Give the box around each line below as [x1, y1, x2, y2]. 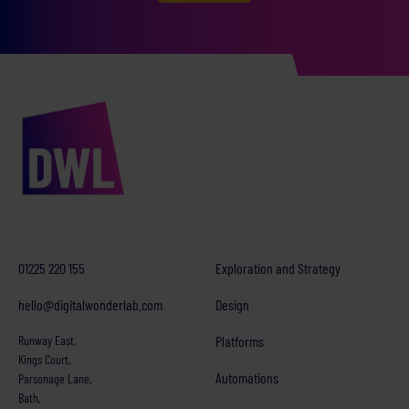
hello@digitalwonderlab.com [18, 295, 163, 313]
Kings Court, [18, 351, 70, 367]
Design [215, 295, 249, 313]
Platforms [215, 331, 264, 350]
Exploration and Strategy [215, 258, 341, 277]
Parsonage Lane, [18, 370, 91, 386]
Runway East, [18, 331, 76, 348]
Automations [215, 368, 278, 386]
